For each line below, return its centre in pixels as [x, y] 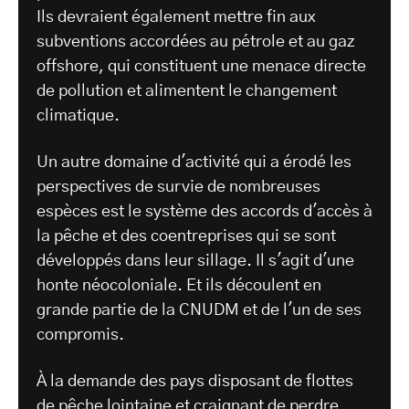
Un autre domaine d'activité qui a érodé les [194, 163]
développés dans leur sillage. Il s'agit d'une [195, 262]
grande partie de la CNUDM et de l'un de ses [199, 311]
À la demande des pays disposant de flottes [195, 382]
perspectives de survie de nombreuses [178, 188]
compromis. [82, 336]
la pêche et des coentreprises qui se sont [186, 237]
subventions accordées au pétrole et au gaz [196, 42]
